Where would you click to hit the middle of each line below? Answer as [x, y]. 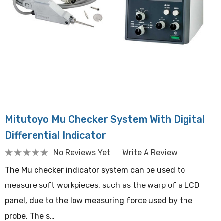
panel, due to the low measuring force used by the [99, 201]
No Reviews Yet [82, 152]
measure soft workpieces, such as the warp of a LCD [102, 185]
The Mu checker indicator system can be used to [95, 170]
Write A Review [150, 152]
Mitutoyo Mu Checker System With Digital [105, 119]
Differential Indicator [55, 135]
